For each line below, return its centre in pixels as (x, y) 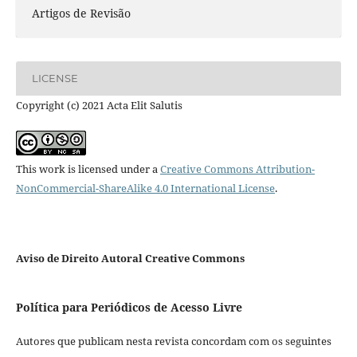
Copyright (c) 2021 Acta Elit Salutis (99, 105)
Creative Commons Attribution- (237, 169)
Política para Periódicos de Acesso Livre (129, 307)
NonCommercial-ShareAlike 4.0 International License (145, 188)
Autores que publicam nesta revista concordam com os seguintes (173, 341)
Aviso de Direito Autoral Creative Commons (130, 259)
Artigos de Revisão (81, 13)
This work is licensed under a (88, 169)
